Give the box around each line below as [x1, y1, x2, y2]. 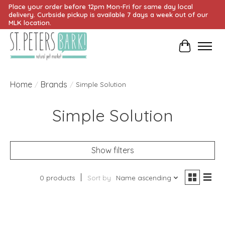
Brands [41, 79, 67, 90]
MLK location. [8, 19, 51, 27]
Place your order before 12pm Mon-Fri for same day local [8, 3, 193, 11]
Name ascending [116, 174, 171, 182]
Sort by [87, 174, 111, 182]
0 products [39, 174, 75, 182]
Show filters [91, 145, 134, 156]
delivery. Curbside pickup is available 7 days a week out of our [8, 11, 208, 19]
